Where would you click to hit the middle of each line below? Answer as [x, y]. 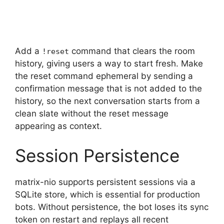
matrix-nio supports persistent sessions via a [105, 182]
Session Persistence [97, 155]
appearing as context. [58, 126]
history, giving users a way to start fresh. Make [109, 63]
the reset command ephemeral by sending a [104, 76]
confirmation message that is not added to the [108, 88]
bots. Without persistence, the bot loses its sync [112, 207]
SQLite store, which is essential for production [107, 194]
